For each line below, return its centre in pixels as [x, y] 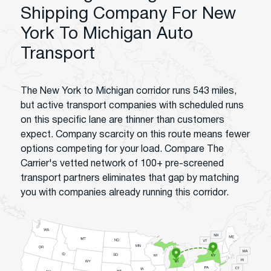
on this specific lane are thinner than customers [122, 120]
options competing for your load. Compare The [122, 149]
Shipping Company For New [128, 15]
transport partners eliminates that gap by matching [130, 178]
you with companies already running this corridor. [125, 193]
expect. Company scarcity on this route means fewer [135, 135]
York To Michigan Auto [107, 34]
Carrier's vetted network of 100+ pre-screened [122, 164]
